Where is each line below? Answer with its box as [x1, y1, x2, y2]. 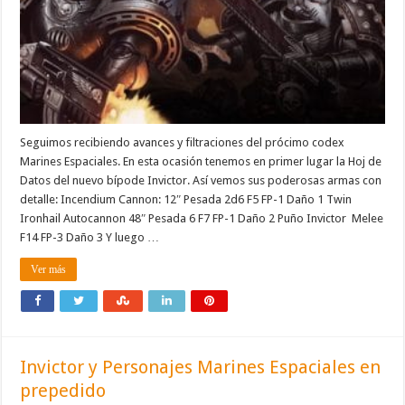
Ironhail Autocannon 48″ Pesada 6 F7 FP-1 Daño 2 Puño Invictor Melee [20, 211, 384, 225]
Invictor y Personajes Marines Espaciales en [20, 355, 381, 378]
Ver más [31, 262, 67, 276]
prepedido [20, 379, 107, 401]
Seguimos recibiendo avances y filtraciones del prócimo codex [20, 135, 345, 149]
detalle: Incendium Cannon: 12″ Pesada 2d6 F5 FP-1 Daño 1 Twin [20, 192, 353, 206]
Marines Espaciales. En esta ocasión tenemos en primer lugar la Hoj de [20, 154, 382, 168]
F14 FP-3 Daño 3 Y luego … [20, 230, 160, 244]
